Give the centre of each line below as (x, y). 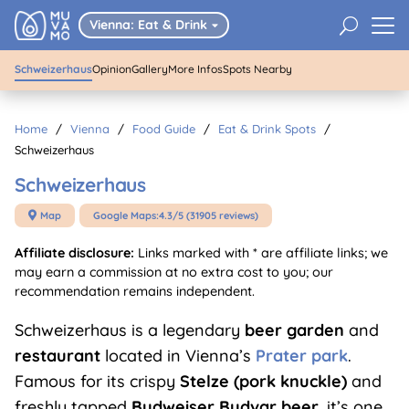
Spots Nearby (257, 69)
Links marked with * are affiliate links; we (261, 253)
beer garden (294, 330)
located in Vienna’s (178, 356)
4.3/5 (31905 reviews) (208, 215)
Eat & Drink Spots (267, 129)
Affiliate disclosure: (74, 253)
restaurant (57, 356)
